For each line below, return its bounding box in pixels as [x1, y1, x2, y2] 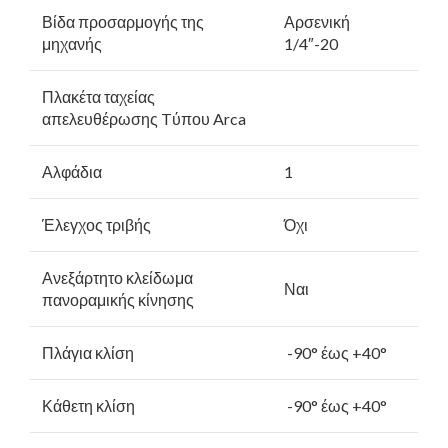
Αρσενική [284, 11, 350, 31]
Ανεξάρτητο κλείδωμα [42, 267, 193, 287]
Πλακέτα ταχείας [42, 86, 155, 106]
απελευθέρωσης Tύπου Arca [42, 108, 246, 128]
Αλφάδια [42, 161, 102, 181]
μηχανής [42, 33, 102, 53]
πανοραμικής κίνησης [42, 289, 194, 309]
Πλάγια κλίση [42, 342, 134, 362]
